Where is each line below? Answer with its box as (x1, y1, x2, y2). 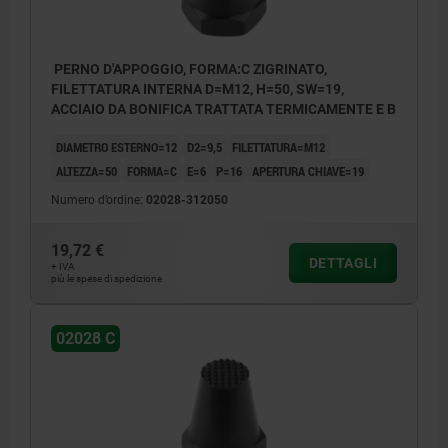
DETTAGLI (308, 255, 377, 272)
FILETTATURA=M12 (232, 138, 325, 157)
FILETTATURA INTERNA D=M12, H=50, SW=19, (51, 81, 344, 98)
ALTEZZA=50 (56, 162, 117, 181)
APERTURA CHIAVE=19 (252, 162, 364, 181)
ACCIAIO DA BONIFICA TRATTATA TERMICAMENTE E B (51, 101, 396, 118)
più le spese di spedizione (51, 273, 162, 285)
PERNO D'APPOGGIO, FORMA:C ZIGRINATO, (51, 61, 327, 78)
